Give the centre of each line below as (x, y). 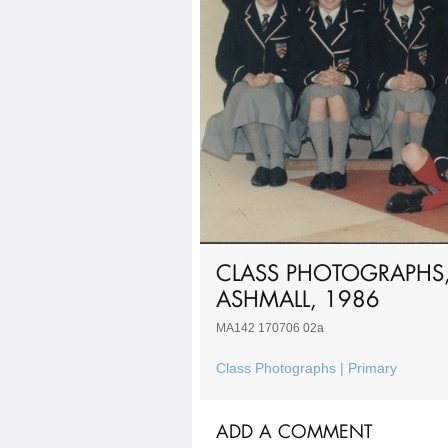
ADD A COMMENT (294, 431)
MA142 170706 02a (270, 328)
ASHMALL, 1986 (298, 298)
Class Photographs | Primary (306, 368)
